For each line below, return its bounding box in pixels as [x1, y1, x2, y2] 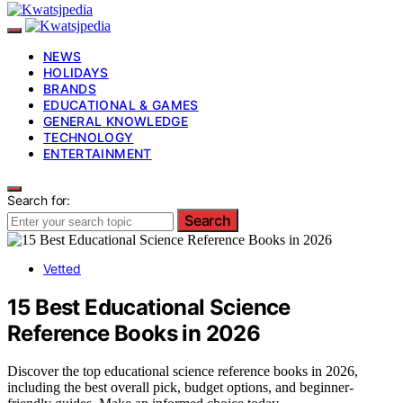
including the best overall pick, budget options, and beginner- [7, 380, 354, 396]
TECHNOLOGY [43, 129, 134, 145]
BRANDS [43, 80, 97, 96]
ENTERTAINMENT [43, 145, 152, 161]
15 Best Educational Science [7, 293, 291, 320]
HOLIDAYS [43, 64, 109, 80]
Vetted [43, 260, 81, 276]
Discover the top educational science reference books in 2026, [7, 363, 358, 380]
